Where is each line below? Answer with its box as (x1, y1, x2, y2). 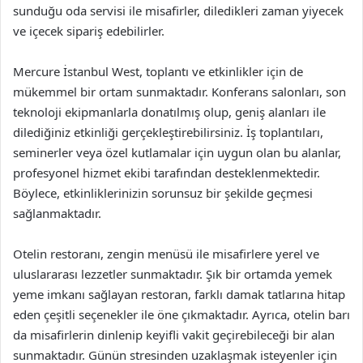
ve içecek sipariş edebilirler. (13, 22, 164, 39)
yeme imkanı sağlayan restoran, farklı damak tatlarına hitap (13, 285, 345, 302)
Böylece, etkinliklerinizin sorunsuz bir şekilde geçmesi (13, 184, 313, 201)
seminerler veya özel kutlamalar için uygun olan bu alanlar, (13, 143, 341, 160)
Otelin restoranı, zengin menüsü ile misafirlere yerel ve (13, 245, 319, 262)
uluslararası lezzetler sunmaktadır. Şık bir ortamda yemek (13, 265, 332, 282)
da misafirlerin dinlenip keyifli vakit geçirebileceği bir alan (13, 326, 335, 343)
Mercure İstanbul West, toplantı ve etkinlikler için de (13, 62, 303, 79)
